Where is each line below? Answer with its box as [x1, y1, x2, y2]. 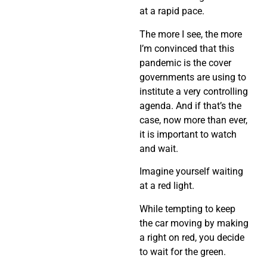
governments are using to [139, 71, 246, 83]
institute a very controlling [139, 85, 248, 97]
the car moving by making [139, 217, 249, 229]
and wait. [139, 142, 178, 154]
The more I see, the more [139, 28, 242, 40]
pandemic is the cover [139, 57, 231, 69]
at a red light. [139, 180, 194, 192]
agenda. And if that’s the [139, 100, 241, 111]
